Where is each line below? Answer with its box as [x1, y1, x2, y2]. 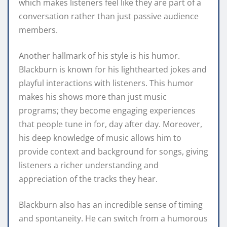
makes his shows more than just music [19, 91, 167, 102]
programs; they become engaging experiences [19, 104, 196, 116]
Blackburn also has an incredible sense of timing [19, 199, 203, 210]
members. [19, 24, 58, 35]
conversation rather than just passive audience [19, 10, 199, 22]
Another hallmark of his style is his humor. [19, 50, 180, 61]
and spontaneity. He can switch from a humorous [19, 212, 208, 224]
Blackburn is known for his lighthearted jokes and [19, 63, 207, 75]
